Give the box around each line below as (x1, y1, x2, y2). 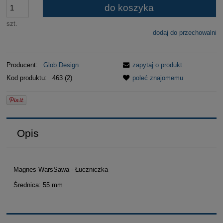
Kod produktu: (6, 74, 47, 82)
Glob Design (43, 61, 79, 69)
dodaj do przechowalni (152, 29, 217, 37)
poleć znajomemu (132, 74, 184, 82)
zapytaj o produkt (132, 61, 183, 69)
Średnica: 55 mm (13, 181, 63, 189)
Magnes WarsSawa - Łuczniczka (13, 165, 108, 173)
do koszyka (105, 2, 154, 13)
